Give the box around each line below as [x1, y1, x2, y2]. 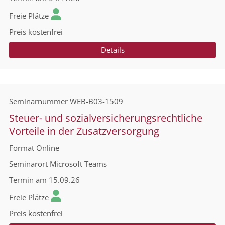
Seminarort [9, 159, 48, 169]
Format [9, 143, 34, 153]
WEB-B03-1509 [70, 96, 123, 106]
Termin [9, 175, 34, 185]
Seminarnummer [9, 96, 68, 106]
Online [36, 143, 59, 153]
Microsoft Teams [50, 159, 107, 169]
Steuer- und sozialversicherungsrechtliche [9, 111, 202, 125]
